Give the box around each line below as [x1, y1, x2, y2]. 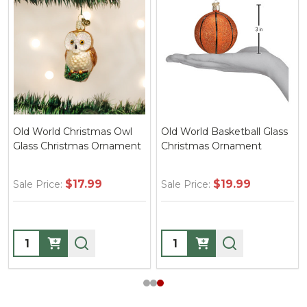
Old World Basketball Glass [161, 125, 288, 138]
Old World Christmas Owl [13, 125, 132, 138]
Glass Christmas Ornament [13, 140, 141, 152]
